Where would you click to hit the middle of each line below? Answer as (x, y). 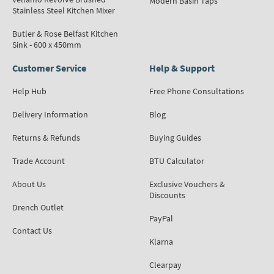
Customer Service (49, 68)
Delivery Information (50, 114)
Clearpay (165, 265)
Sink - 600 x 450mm (47, 44)
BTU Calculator (177, 161)
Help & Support (182, 68)
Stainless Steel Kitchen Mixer (64, 10)
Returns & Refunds (46, 137)
